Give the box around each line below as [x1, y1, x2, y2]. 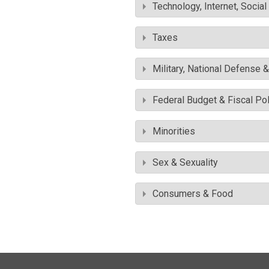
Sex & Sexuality [153, 157, 218, 168]
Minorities [153, 125, 195, 137]
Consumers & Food [153, 188, 233, 199]
